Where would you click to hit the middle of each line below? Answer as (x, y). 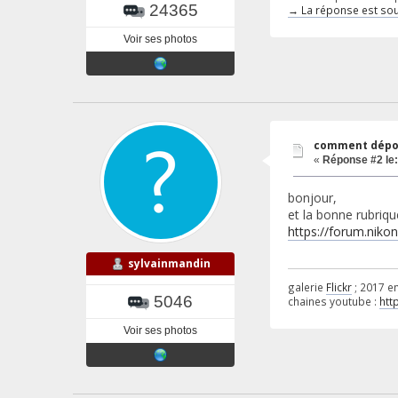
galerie (306, 287)
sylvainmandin (169, 264)
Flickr (338, 287)
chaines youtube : (333, 301)
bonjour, (312, 197)
